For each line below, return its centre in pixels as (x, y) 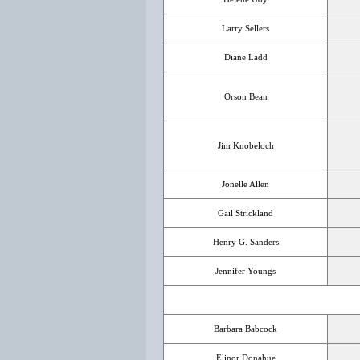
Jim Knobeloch (245, 145)
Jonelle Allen (245, 184)
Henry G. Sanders (245, 242)
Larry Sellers (245, 28)
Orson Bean (245, 96)
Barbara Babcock (245, 329)
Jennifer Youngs (245, 271)
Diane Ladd (245, 57)
